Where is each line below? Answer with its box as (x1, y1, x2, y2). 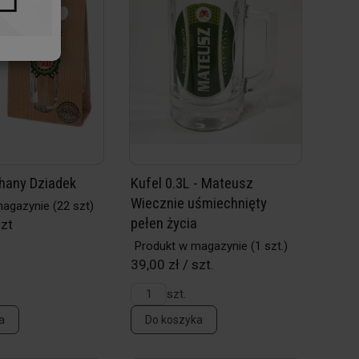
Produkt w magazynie (135, 239, 248, 253)
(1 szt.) (248, 239, 288, 253)
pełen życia (131, 214, 198, 232)
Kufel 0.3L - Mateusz (131, 174, 254, 192)
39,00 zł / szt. (131, 256, 215, 272)
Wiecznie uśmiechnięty (131, 194, 268, 212)
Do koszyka (145, 313, 204, 326)
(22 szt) (50, 199, 95, 213)
